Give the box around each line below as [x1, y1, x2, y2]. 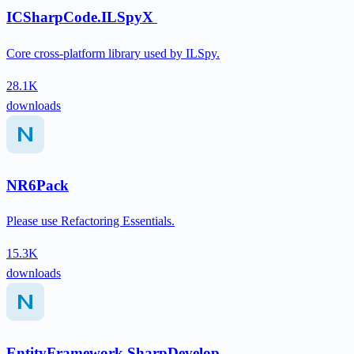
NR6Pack [6, 176, 69, 194]
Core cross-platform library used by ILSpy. [6, 46, 220, 60]
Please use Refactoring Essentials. [6, 214, 175, 228]
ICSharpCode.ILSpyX [6, 9, 157, 26]
